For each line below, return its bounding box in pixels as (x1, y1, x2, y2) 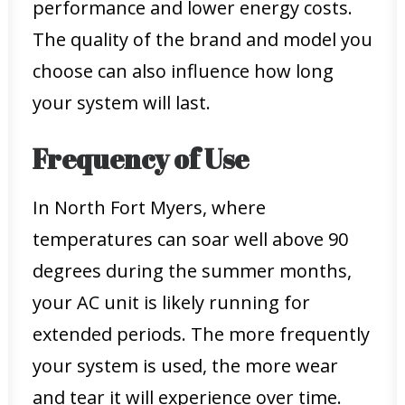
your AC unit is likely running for (33, 290, 310, 315)
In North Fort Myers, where (33, 195, 266, 220)
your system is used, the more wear (33, 353, 338, 378)
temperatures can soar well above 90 (33, 227, 348, 251)
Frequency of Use (33, 140, 249, 177)
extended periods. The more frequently (33, 322, 370, 346)
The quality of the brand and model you (33, 27, 372, 52)
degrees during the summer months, (33, 259, 352, 283)
